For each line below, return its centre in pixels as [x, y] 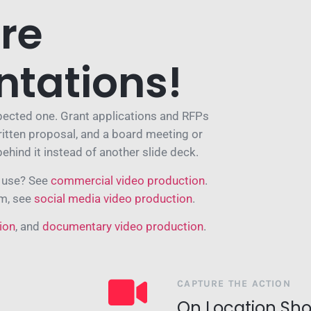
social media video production [113, 198]
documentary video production [123, 227]
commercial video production [127, 180]
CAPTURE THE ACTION [234, 283]
